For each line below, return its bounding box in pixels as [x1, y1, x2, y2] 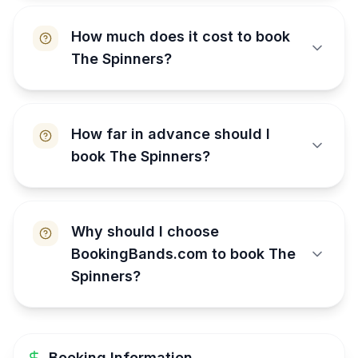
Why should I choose [71, 222, 219, 240]
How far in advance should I [71, 125, 270, 142]
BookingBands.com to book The [71, 245, 296, 262]
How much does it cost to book [71, 27, 290, 45]
